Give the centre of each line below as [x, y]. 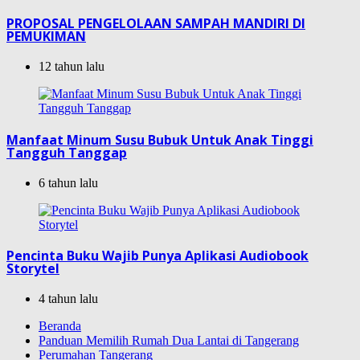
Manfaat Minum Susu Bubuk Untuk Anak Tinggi [160, 139]
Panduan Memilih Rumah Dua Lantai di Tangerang [169, 341]
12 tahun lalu [72, 67]
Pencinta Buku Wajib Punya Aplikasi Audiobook [157, 256]
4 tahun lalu [68, 299]
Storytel [33, 269]
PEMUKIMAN [46, 37]
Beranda [60, 326]
